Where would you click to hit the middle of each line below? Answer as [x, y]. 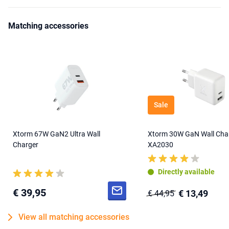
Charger [26, 145]
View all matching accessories [74, 217]
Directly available [186, 172]
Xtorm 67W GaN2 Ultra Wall [56, 134]
